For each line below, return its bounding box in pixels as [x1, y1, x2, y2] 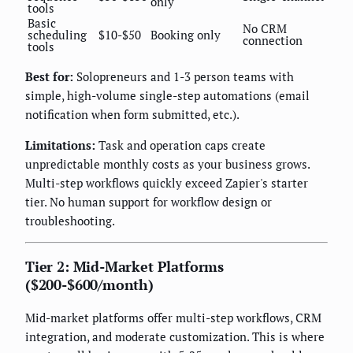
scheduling [28, 27, 87, 43]
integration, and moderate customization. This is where [25, 329, 325, 345]
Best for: [25, 69, 73, 85]
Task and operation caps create [95, 137, 266, 154]
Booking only [150, 27, 221, 43]
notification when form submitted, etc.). [25, 106, 240, 123]
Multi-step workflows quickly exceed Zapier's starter [25, 175, 308, 191]
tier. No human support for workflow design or [25, 194, 272, 210]
